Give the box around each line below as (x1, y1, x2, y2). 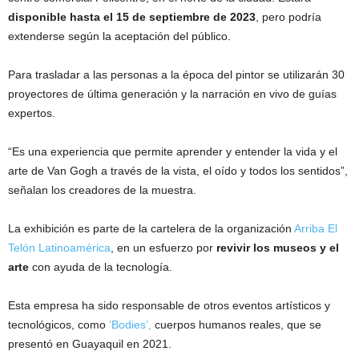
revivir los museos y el (216, 240, 339, 254)
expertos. (8, 106, 55, 119)
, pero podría (256, 10, 321, 23)
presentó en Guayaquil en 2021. (8, 337, 171, 350)
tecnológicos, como (8, 317, 109, 331)
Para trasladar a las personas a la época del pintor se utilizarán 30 (8, 67, 345, 81)
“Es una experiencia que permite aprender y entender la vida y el (8, 144, 337, 158)
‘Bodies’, (109, 317, 155, 331)
